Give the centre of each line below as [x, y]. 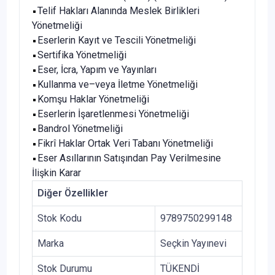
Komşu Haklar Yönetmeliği [93, 99]
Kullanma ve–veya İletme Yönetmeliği [118, 85]
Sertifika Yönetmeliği [82, 55]
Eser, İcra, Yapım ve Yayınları [97, 70]
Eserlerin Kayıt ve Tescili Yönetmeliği [117, 41]
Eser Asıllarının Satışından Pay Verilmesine [129, 158]
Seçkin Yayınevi [193, 244]
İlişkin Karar [56, 173]
